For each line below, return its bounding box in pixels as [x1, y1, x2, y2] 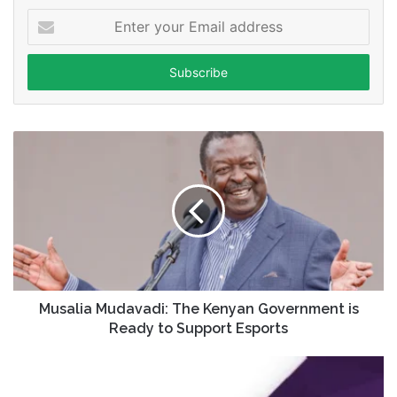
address [27, 66, 71, 81]
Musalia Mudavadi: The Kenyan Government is [38, 300, 359, 318]
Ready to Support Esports [109, 320, 288, 338]
